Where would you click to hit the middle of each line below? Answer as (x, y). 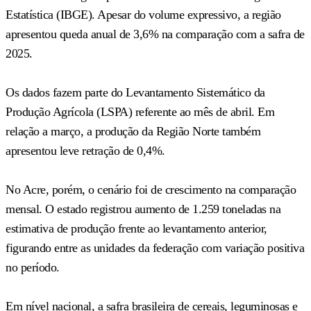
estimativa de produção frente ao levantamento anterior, (136, 228)
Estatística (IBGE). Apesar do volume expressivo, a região (143, 14)
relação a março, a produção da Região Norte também (133, 131)
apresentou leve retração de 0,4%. (85, 150)
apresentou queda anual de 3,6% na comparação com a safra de (155, 34)
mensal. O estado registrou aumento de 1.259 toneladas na (143, 209)
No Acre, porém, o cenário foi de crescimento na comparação (151, 189)
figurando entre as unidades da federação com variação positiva (155, 247)
